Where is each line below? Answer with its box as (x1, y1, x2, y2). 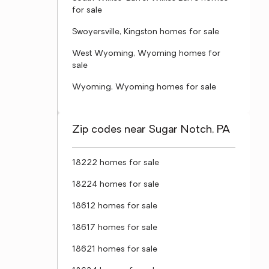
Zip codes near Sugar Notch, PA (72, 124, 230, 136)
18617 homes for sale (72, 223, 157, 232)
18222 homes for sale (72, 159, 159, 168)
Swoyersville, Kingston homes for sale (72, 28, 219, 37)
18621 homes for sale (72, 245, 157, 254)
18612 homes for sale (72, 202, 157, 211)
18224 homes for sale (72, 180, 159, 189)
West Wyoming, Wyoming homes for (72, 49, 220, 58)
